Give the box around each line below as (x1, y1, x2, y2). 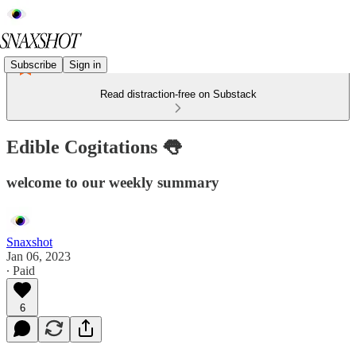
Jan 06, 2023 (6, 249, 71, 263)
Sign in (69, 58, 101, 71)
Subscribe (10, 58, 56, 71)
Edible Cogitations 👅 (6, 136, 181, 157)
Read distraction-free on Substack (99, 88, 257, 100)
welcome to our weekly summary (6, 173, 219, 191)
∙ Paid (6, 263, 35, 277)
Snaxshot (6, 234, 52, 249)
